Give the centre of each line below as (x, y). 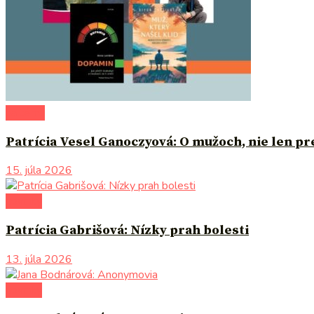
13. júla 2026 (39, 259)
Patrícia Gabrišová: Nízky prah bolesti (127, 231)
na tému (25, 112)
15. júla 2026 (39, 171)
